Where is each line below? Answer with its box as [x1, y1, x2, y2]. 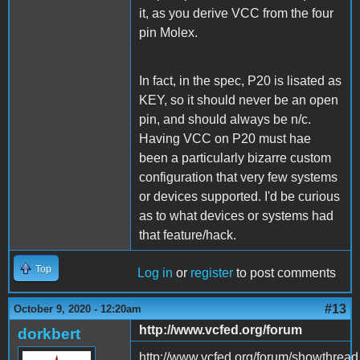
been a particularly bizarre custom [139, 150, 331, 165]
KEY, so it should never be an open [139, 92, 338, 107]
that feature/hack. [139, 227, 239, 242]
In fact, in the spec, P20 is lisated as [139, 73, 342, 88]
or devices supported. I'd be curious [139, 189, 340, 203]
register [190, 265, 233, 280]
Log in [137, 265, 173, 280]
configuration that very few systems [139, 170, 337, 184]
